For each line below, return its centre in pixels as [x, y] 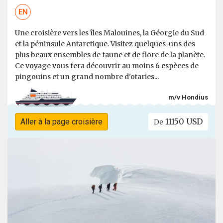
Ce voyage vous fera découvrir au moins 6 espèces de [107, 66]
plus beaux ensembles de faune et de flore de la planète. [110, 55]
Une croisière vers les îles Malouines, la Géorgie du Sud [110, 33]
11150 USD [183, 122]
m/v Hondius [188, 97]
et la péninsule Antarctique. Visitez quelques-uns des [105, 44]
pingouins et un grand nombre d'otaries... [87, 77]
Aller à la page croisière [61, 122]
